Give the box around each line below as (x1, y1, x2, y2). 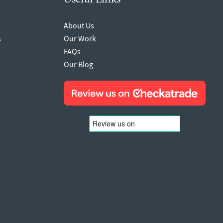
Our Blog (64, 59, 93, 69)
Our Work (64, 33, 96, 43)
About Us (64, 20, 94, 30)
